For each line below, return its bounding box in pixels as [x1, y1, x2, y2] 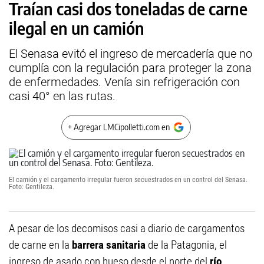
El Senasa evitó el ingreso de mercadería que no [9, 47, 252, 61]
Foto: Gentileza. [9, 183, 54, 191]
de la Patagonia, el [148, 238, 227, 252]
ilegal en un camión [9, 18, 144, 38]
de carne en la [9, 238, 70, 252]
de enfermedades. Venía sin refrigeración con [9, 75, 240, 89]
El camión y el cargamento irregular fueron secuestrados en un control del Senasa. [9, 176, 247, 184]
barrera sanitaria [70, 238, 148, 252]
